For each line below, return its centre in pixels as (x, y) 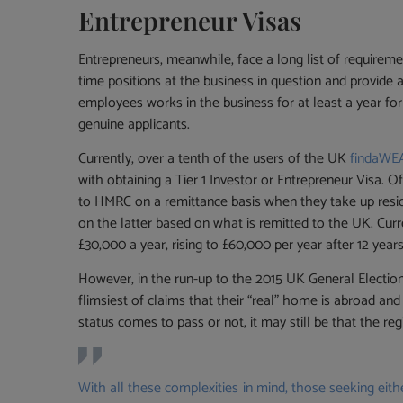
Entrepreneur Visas (190, 20)
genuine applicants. (134, 124)
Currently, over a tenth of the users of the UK (215, 158)
